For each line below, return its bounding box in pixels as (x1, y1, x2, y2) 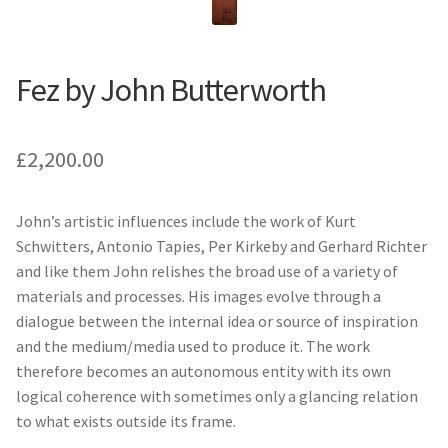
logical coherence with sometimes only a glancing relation (16, 385, 418, 406)
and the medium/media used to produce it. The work (16, 335, 370, 356)
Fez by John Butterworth (16, 69, 326, 110)
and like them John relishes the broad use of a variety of (16, 260, 398, 281)
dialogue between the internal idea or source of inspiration (16, 310, 418, 331)
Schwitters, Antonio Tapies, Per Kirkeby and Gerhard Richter (16, 235, 427, 256)
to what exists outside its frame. (16, 410, 236, 431)
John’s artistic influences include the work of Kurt (16, 210, 356, 231)
